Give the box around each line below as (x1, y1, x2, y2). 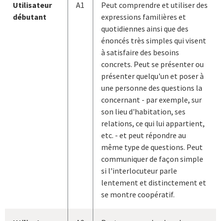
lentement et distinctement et (101, 178, 206, 188)
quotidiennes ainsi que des (101, 24, 188, 34)
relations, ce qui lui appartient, (101, 118, 205, 129)
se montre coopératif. (101, 189, 175, 200)
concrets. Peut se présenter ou (101, 59, 204, 70)
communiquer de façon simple (101, 154, 203, 164)
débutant (13, 12, 46, 22)
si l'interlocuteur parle (101, 166, 177, 176)
